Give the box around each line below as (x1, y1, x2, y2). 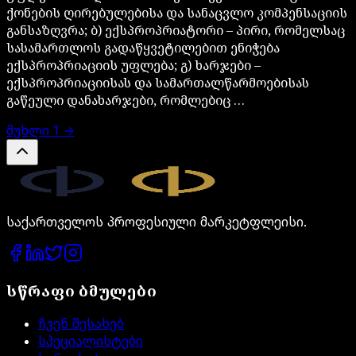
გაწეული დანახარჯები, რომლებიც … (6, 91, 245, 109)
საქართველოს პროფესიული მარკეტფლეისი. (6, 213, 307, 230)
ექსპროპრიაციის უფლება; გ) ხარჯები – (6, 56, 261, 74)
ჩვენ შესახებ (38, 315, 124, 332)
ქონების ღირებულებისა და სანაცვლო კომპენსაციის (6, 3, 347, 21)
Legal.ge (228, 164, 277, 180)
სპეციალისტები (38, 333, 143, 350)
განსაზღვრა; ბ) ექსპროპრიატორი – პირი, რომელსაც (6, 21, 345, 39)
